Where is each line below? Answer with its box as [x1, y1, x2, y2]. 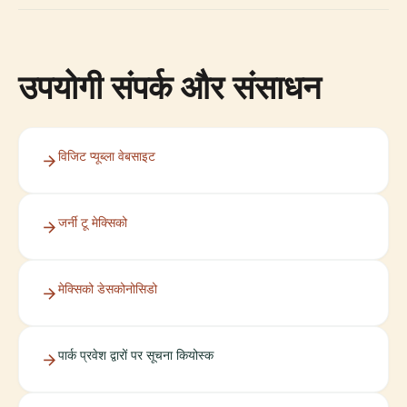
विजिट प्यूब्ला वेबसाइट [58, 148, 155, 164]
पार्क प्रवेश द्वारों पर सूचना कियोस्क [58, 347, 213, 362]
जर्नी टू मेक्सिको [58, 214, 127, 230]
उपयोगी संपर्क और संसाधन [18, 65, 321, 109]
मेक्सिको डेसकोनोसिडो [58, 281, 157, 296]
